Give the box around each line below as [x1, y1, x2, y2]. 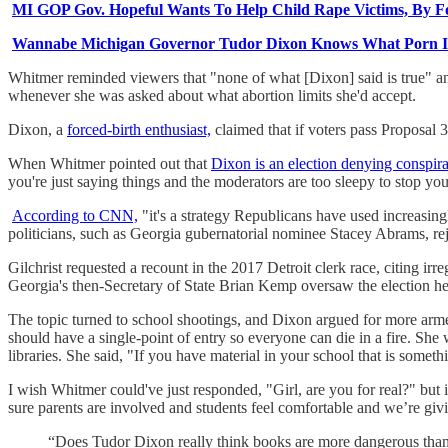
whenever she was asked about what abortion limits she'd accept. [8, 87, 416, 105]
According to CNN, [12, 207, 138, 225]
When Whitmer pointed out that [8, 155, 211, 173]
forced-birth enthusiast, [67, 121, 211, 139]
